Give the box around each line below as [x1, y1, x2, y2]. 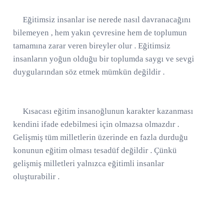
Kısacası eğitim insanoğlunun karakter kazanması [13, 106, 193, 116]
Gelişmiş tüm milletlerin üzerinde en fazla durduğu [13, 132, 188, 142]
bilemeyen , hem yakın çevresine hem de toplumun [13, 28, 187, 37]
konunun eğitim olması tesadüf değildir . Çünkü [13, 145, 177, 155]
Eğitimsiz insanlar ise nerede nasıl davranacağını [13, 15, 191, 24]
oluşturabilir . [13, 171, 62, 181]
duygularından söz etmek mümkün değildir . [13, 67, 165, 77]
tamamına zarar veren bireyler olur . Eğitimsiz [13, 41, 170, 50]
